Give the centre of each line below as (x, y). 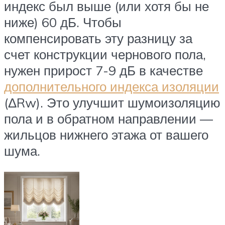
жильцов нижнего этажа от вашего (106, 135)
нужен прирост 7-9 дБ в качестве (103, 71)
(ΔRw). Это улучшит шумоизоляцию (112, 103)
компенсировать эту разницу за (98, 38)
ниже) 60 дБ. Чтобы (63, 22)
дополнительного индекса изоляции (111, 87)
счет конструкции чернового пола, (105, 54)
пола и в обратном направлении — (108, 119)
